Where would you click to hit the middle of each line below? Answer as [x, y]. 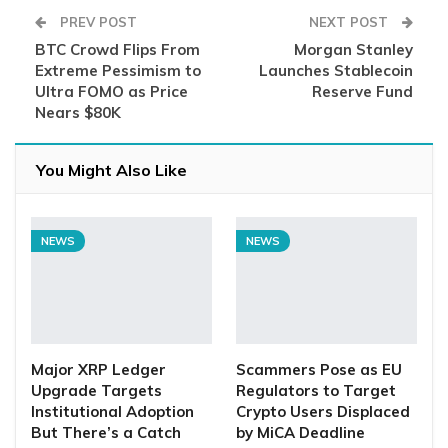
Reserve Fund [362, 92]
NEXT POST [350, 22]
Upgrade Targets [96, 390]
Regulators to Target [316, 390]
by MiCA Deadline [300, 432]
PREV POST [96, 22]
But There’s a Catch [106, 432]
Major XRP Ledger [98, 369]
